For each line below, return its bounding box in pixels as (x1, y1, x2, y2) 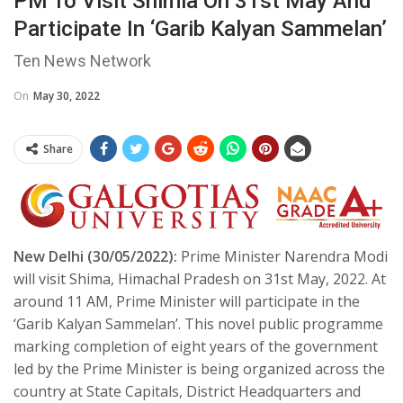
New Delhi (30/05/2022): (13, 246, 177, 266)
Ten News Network (13, 50, 151, 70)
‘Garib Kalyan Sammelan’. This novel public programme (13, 313, 383, 334)
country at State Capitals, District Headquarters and (13, 381, 361, 401)
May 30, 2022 (33, 87, 100, 103)
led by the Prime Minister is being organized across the (13, 358, 385, 379)
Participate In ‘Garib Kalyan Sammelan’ (13, 15, 387, 41)
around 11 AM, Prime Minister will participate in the (13, 291, 360, 311)
